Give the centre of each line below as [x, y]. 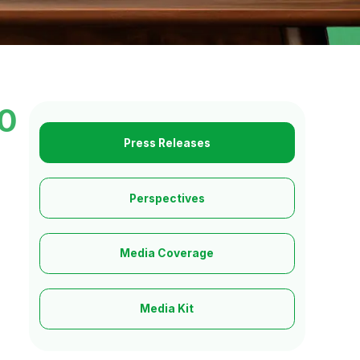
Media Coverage [167, 254]
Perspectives [167, 198]
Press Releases [167, 143]
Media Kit [167, 309]
